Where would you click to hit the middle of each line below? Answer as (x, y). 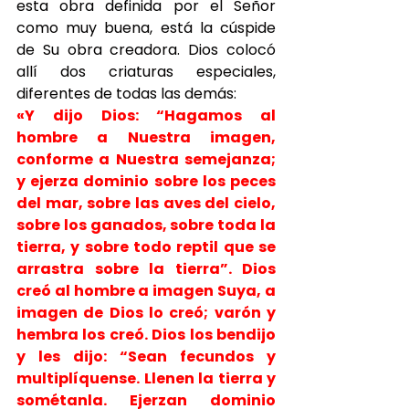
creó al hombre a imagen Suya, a (146, 291)
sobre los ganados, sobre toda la (146, 225)
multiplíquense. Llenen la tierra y (146, 378)
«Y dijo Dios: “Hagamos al (146, 115)
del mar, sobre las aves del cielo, (146, 203)
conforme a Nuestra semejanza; (146, 159)
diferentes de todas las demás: (126, 94)
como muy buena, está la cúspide (146, 28)
